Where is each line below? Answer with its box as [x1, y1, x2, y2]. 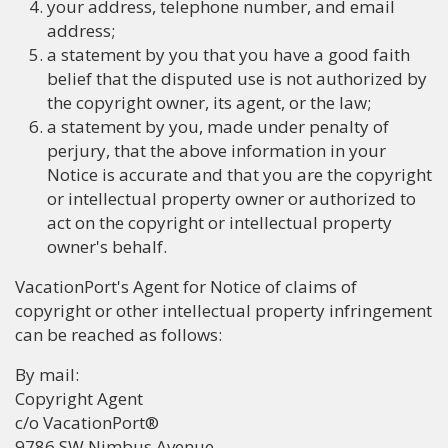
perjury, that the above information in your [47, 139, 386, 162]
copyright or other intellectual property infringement [15, 299, 432, 322]
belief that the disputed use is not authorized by [47, 67, 427, 90]
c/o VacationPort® [15, 411, 159, 434]
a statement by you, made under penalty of [47, 115, 389, 138]
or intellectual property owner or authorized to [47, 187, 416, 210]
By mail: [15, 363, 79, 386]
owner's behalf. [47, 235, 167, 258]
